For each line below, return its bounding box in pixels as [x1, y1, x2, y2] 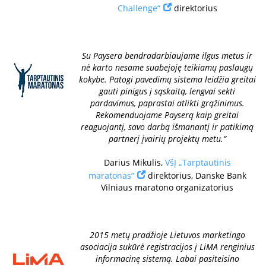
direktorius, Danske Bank [145, 170, 246, 181]
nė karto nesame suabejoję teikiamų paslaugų [81, 62, 253, 73]
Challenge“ [117, 2, 160, 14]
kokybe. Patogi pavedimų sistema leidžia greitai [78, 74, 256, 85]
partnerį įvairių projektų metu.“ [108, 133, 226, 144]
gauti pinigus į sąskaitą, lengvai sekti [99, 85, 235, 97]
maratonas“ [88, 170, 134, 181]
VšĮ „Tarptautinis [164, 157, 231, 168]
